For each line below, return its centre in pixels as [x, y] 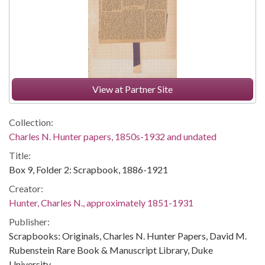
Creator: [26, 188]
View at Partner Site [132, 89]
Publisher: [29, 222]
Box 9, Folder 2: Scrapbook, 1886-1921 [88, 169]
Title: [20, 155]
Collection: [31, 122]
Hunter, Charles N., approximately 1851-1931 [101, 203]
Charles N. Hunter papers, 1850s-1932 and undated [113, 136]
